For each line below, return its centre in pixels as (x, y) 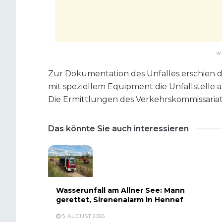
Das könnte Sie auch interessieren (118, 128)
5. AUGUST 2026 (83, 216)
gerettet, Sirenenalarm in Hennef (120, 200)
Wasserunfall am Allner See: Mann (120, 191)
